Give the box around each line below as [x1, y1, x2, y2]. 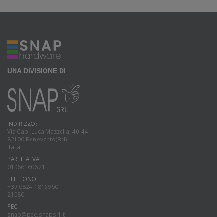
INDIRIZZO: [7, 120, 37, 128]
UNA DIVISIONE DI [7, 67, 66, 75]
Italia [7, 143, 21, 151]
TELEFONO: [7, 175, 38, 183]
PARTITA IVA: [7, 155, 41, 163]
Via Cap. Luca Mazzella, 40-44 [7, 127, 88, 136]
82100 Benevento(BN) [7, 135, 68, 143]
